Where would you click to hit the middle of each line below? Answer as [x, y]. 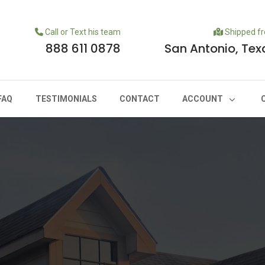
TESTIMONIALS [66, 99]
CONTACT [139, 99]
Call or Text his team [82, 32]
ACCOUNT [203, 99]
